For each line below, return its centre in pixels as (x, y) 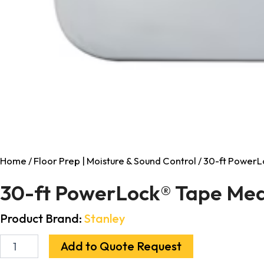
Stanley (105, 219)
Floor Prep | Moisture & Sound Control (115, 161)
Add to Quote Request (121, 246)
